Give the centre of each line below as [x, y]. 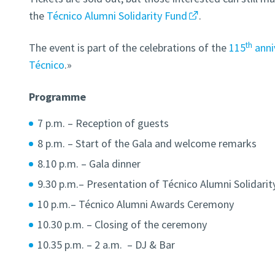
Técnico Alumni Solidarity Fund [115, 16]
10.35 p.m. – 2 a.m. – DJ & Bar [106, 245]
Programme [57, 97]
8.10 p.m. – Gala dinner [89, 164]
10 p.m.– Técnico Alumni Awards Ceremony [135, 204]
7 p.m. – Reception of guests [103, 123]
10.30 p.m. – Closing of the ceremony [122, 225]
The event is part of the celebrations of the [129, 48]
